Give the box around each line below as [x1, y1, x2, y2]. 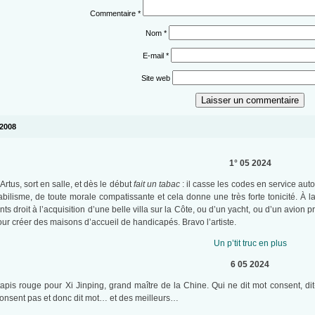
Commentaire [89, 9, 138, 18]
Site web [141, 74, 171, 83]
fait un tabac [133, 179, 180, 190]
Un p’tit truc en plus [213, 238, 287, 249]
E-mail [143, 51, 167, 60]
